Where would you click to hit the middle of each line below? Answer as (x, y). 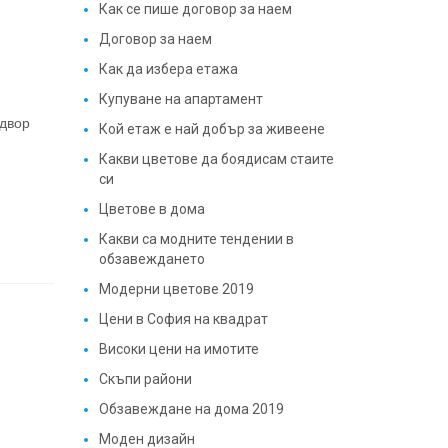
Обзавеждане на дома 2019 (191, 409)
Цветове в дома (151, 209)
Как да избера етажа (168, 69)
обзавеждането (151, 259)
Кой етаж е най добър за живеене (211, 129)
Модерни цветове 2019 (176, 289)
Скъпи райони (145, 379)
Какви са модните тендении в (196, 239)
